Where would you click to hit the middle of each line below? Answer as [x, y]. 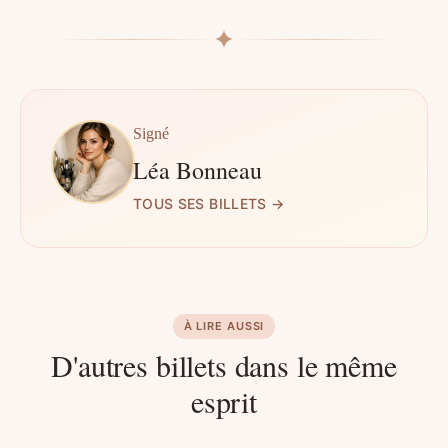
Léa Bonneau [197, 170]
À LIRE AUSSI [224, 326]
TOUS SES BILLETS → [209, 204]
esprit [224, 400]
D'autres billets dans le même [224, 364]
